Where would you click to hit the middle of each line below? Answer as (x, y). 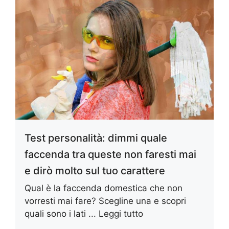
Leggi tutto (121, 214)
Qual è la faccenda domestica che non (104, 188)
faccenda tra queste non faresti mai (110, 155)
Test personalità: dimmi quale (96, 138)
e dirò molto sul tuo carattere (95, 171)
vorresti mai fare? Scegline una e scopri (105, 201)
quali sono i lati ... (62, 214)
